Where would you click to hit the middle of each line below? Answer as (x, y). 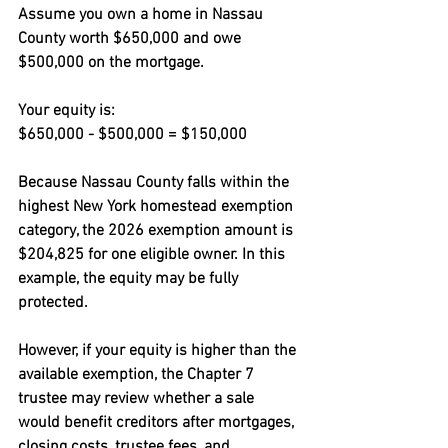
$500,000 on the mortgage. (111, 63)
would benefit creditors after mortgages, (158, 423)
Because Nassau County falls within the (155, 183)
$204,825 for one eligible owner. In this (153, 255)
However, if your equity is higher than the (159, 351)
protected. (53, 303)
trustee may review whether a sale (138, 399)
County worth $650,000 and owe (131, 39)
